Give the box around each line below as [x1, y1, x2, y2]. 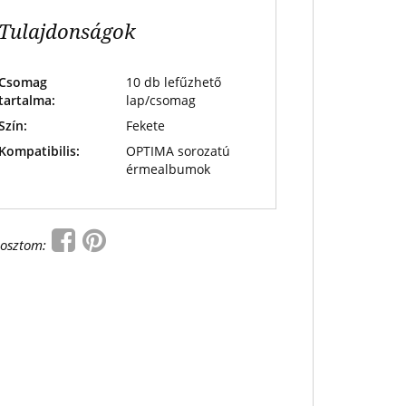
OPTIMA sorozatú [125, 142, 230, 159]
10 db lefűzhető [125, 73, 221, 91]
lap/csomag [125, 92, 196, 109]
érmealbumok [125, 160, 210, 178]
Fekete [125, 117, 165, 134]
